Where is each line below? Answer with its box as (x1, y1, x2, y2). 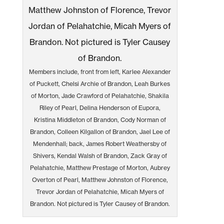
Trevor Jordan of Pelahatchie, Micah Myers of (35, 187, 164, 195)
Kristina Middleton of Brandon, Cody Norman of (33, 115, 166, 123)
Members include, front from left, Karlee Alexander (28, 67, 171, 75)
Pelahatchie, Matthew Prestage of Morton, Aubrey (29, 163, 170, 171)
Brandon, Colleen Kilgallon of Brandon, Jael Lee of (29, 127, 170, 135)
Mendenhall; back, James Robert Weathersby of (33, 139, 167, 147)
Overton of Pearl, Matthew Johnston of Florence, (31, 175, 168, 183)
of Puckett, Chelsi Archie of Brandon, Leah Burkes (29, 79, 170, 87)
